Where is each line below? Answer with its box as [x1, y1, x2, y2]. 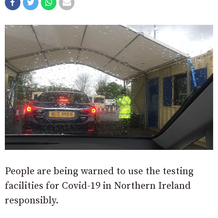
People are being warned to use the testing [5, 165, 194, 178]
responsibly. [5, 194, 58, 207]
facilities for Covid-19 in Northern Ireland [5, 180, 191, 192]
